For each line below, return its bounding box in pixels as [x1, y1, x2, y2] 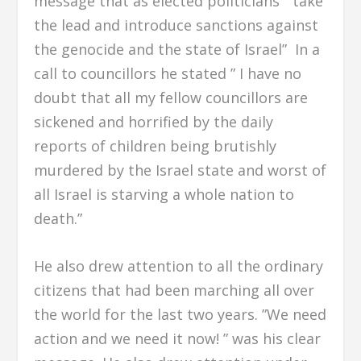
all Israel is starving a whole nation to [34, 184, 295, 204]
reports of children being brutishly [34, 135, 277, 156]
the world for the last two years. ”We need [34, 304, 327, 324]
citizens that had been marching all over [34, 280, 315, 300]
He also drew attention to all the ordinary [34, 255, 324, 276]
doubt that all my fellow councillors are [34, 87, 309, 107]
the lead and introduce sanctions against [34, 15, 319, 35]
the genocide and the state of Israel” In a [34, 39, 321, 59]
